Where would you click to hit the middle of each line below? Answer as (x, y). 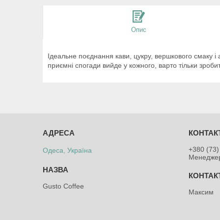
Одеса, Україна (68, 150)
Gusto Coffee (64, 186)
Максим (201, 192)
